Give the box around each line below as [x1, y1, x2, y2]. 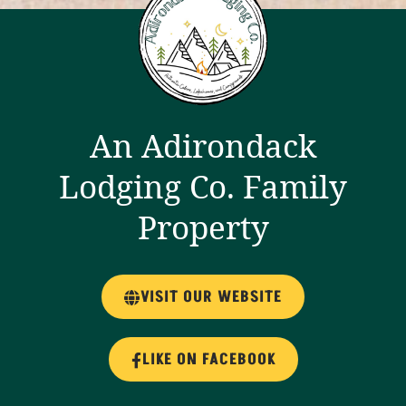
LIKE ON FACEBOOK [141, 349, 275, 372]
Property [137, 206, 269, 249]
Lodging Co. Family [59, 165, 347, 208]
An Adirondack [90, 124, 316, 168]
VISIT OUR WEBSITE [140, 286, 282, 309]
